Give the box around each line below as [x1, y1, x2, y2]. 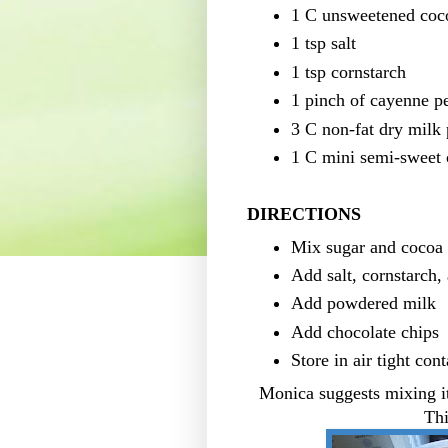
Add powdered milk [291, 293, 441, 314]
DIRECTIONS [247, 203, 361, 224]
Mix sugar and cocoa [291, 236, 443, 257]
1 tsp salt [291, 33, 356, 54]
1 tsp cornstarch [291, 61, 406, 82]
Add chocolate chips [291, 321, 439, 342]
